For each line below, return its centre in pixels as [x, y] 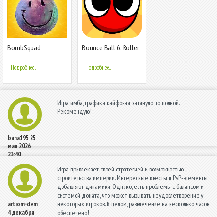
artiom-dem [23, 204]
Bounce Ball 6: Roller [110, 48]
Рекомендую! [74, 112]
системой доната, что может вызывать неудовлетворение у [130, 195]
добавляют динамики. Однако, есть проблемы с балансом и [131, 187]
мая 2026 [19, 146]
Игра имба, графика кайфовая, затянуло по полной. [118, 103]
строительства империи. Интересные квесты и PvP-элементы [132, 178]
